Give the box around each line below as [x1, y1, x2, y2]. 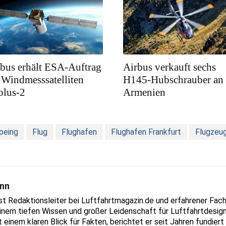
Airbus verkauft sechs [123, 61, 216, 74]
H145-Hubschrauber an [123, 74, 223, 86]
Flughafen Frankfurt [111, 127, 181, 137]
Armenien [123, 86, 165, 99]
